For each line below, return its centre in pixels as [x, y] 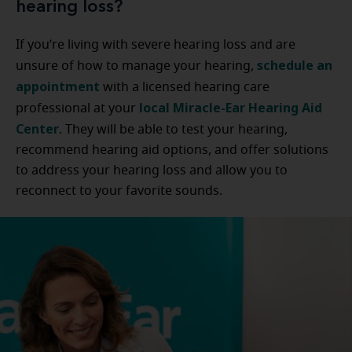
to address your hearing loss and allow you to [152, 170]
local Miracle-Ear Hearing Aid [231, 108]
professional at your [77, 108]
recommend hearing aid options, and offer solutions [172, 150]
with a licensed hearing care [185, 87]
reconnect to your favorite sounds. [119, 191]
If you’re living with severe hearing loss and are [156, 45]
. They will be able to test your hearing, [173, 130]
